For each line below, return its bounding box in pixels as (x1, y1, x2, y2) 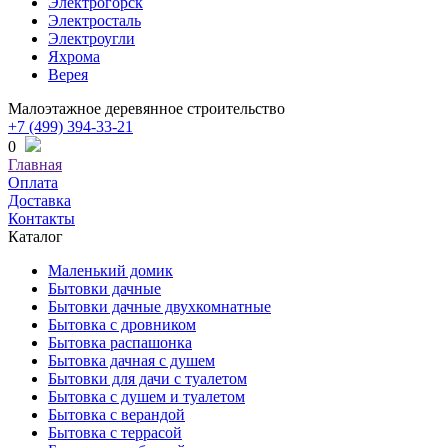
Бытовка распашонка (48, 334, 192, 351)
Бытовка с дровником (48, 316, 196, 333)
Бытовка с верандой (48, 406, 185, 423)
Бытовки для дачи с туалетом (48, 370, 247, 387)
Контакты (8, 210, 75, 227)
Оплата (8, 174, 58, 191)
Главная (8, 156, 62, 173)
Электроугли (48, 30, 135, 47)
